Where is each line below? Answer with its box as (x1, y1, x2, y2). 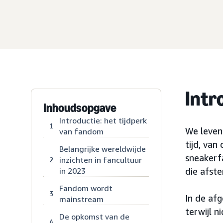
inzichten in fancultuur (59, 155, 142, 165)
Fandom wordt (59, 183, 112, 193)
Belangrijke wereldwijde (59, 144, 146, 154)
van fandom (59, 126, 104, 136)
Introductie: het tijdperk (59, 115, 147, 125)
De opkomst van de (59, 212, 129, 222)
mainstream (59, 194, 104, 204)
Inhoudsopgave (43, 101, 116, 115)
